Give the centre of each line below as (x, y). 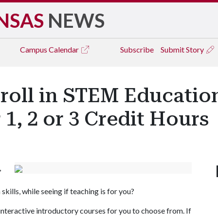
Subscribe (137, 49)
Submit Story (183, 49)
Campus (34, 49)
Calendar (64, 49)
